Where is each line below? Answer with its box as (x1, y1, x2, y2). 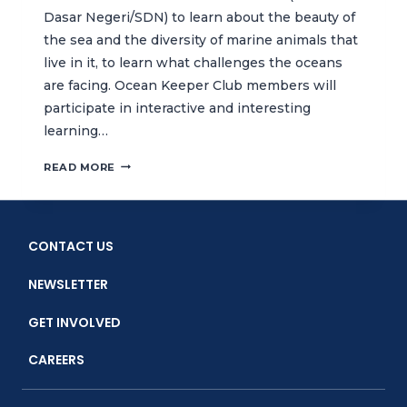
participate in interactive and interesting (44, 99, 311, 116)
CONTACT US (28, 237, 114, 256)
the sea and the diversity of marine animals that (44, 31, 358, 48)
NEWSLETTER (28, 274, 108, 293)
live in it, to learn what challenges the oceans (44, 54, 342, 71)
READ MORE (44, 160, 116, 174)
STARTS (114, 302, 164, 315)
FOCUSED (114, 211, 173, 224)
